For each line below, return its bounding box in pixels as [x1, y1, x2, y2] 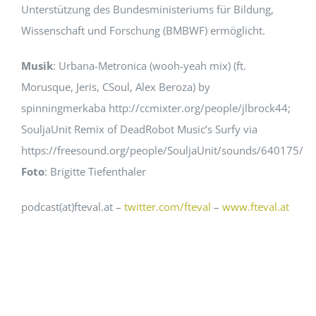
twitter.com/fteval [123, 200, 211, 214]
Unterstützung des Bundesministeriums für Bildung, [20, 2, 274, 17]
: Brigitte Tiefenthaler [44, 164, 146, 179]
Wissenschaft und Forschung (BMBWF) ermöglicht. [20, 23, 265, 38]
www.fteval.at [221, 200, 289, 214]
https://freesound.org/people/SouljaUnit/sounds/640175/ [20, 143, 303, 158]
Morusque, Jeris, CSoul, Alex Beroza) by [20, 80, 210, 95]
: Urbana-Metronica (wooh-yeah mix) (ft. [52, 59, 246, 73]
